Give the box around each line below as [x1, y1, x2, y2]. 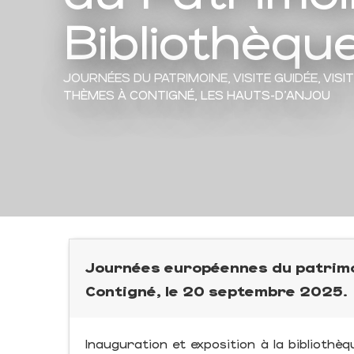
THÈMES [63, 86, 115, 102]
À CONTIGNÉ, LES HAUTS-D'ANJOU [118, 86, 330, 102]
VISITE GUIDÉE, [233, 69, 323, 85]
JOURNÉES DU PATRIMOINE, [63, 69, 233, 85]
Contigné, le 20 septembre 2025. [85, 281, 348, 299]
